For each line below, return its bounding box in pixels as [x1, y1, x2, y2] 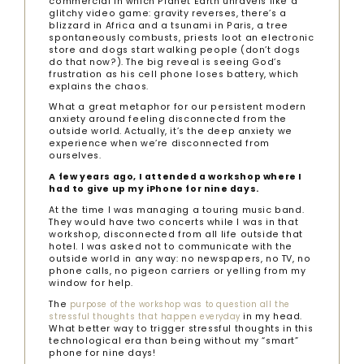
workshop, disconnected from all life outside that [49, 228, 303, 241]
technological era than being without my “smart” [49, 334, 299, 347]
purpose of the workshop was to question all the [67, 298, 291, 310]
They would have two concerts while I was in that [49, 216, 299, 229]
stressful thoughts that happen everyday [49, 310, 240, 322]
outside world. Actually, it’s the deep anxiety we [49, 125, 292, 138]
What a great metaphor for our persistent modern [49, 101, 306, 114]
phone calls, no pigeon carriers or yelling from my [49, 265, 306, 278]
